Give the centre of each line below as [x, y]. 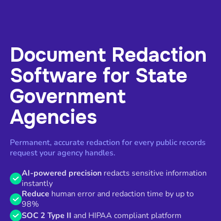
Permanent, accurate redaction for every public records [108, 143]
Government [68, 97]
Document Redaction [108, 55]
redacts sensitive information [154, 173]
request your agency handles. [63, 153]
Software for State [99, 76]
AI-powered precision [62, 173]
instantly [37, 184]
